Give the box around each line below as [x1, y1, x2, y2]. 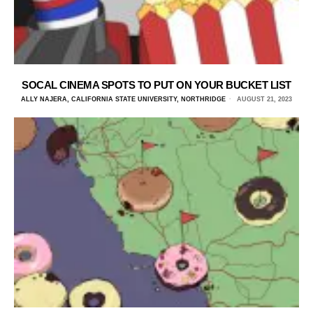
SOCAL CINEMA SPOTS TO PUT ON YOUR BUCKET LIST [22, 78, 291, 91]
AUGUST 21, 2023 [235, 95, 292, 103]
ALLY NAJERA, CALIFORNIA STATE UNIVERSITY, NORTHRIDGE [21, 95, 226, 103]
